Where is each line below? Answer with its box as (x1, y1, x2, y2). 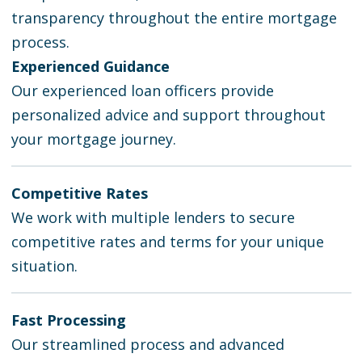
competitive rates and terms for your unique (11, 232, 324, 252)
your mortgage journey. (11, 129, 176, 149)
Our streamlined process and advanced (11, 335, 284, 355)
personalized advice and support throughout (11, 105, 326, 125)
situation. (11, 256, 78, 276)
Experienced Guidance (11, 57, 170, 77)
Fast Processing (11, 310, 126, 330)
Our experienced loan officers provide (11, 81, 274, 101)
